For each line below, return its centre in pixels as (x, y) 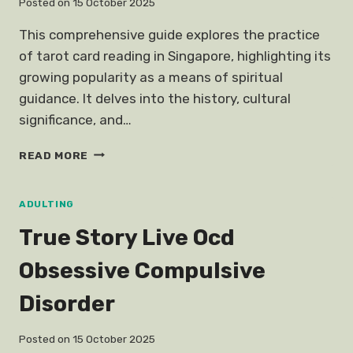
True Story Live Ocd (127, 237)
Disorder (67, 303)
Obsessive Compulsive (142, 270)
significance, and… (75, 119)
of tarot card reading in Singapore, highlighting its (175, 56)
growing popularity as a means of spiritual (151, 77)
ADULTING (46, 204)
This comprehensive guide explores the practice (169, 34)
